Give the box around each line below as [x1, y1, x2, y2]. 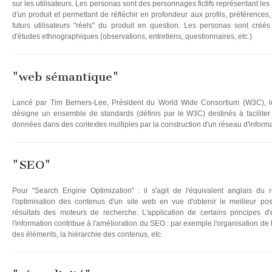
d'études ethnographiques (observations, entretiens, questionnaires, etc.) [12, 32, 252, 41]
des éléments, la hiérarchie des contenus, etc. [12, 230, 163, 239]
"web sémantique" [12, 70, 119, 84]
